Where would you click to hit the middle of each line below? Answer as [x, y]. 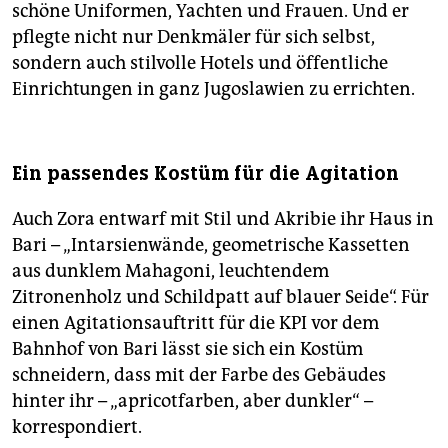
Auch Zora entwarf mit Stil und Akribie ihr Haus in [223, 219]
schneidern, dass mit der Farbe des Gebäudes [199, 375]
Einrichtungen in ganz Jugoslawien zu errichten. [213, 89]
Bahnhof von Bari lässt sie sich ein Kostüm [187, 349]
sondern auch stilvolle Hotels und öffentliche [200, 63]
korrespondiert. [77, 427]
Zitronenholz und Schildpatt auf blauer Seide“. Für [220, 297]
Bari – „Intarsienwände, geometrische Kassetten [211, 245]
